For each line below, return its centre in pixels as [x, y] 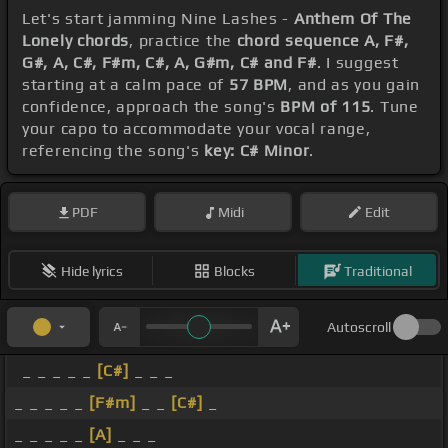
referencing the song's [113, 151]
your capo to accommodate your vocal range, [196, 129]
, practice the [183, 41]
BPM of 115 [325, 107]
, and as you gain [354, 85]
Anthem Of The [352, 19]
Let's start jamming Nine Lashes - [158, 19]
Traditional [377, 270]
